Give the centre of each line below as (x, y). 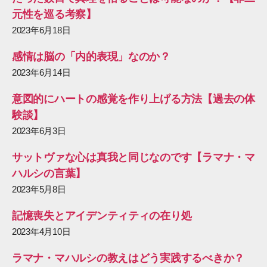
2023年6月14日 (41, 72)
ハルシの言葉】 (49, 173)
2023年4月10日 (41, 232)
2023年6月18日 (41, 30)
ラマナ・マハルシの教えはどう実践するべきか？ (128, 258)
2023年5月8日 (39, 189)
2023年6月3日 (39, 131)
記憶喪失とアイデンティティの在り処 (102, 216)
